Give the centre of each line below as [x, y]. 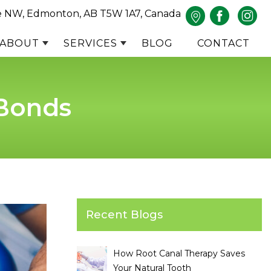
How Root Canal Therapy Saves [179, 253]
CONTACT [224, 43]
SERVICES [90, 43]
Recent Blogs [124, 215]
